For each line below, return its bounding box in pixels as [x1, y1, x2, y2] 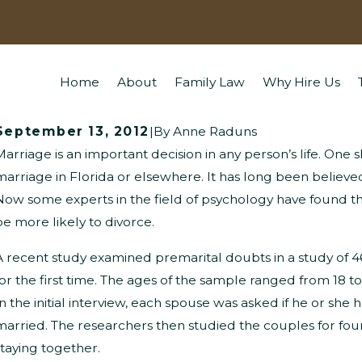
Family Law [175, 74, 245, 90]
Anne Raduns [172, 123, 257, 139]
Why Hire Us [263, 74, 340, 90]
